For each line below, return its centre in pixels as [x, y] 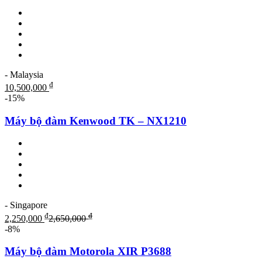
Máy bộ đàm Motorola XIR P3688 [88, 251]
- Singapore [26, 205]
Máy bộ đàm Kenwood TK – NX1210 [96, 120]
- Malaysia [24, 74]
